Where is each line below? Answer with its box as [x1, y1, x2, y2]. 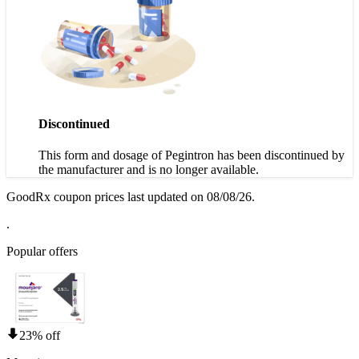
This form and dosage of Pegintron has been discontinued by [38, 147, 345, 162]
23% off [19, 328, 60, 342]
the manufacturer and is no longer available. [38, 162, 259, 176]
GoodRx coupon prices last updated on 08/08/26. [6, 189, 255, 204]
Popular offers [6, 244, 78, 258]
